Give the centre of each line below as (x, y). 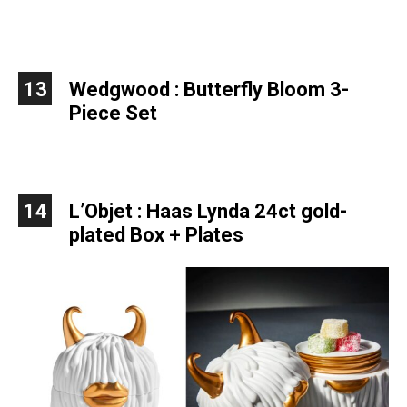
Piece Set (113, 114)
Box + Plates (189, 235)
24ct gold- (301, 212)
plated (99, 235)
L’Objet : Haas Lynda (162, 212)
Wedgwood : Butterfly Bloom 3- (209, 90)
